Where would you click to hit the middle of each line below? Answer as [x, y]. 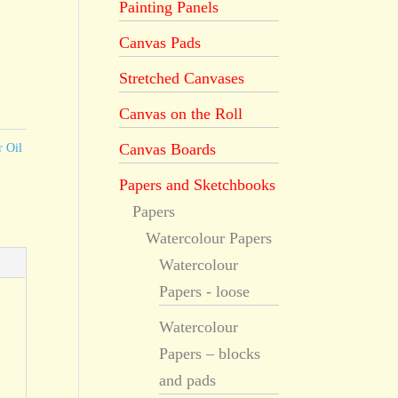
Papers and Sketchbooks [198, 185]
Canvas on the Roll [181, 114]
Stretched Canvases [182, 78]
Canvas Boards [168, 149]
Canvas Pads [160, 43]
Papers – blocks [210, 354]
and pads [188, 380]
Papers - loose [205, 291]
